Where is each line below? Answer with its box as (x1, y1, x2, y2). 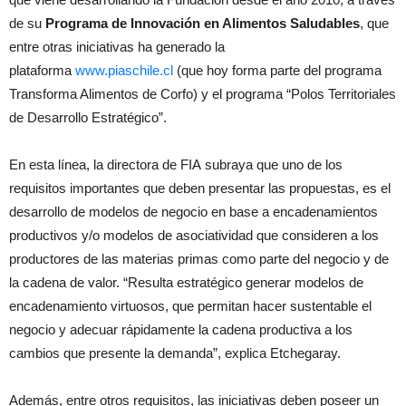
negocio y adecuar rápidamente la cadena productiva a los (9, 322, 353, 337)
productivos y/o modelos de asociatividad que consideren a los (9, 227, 379, 243)
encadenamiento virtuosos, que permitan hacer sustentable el (9, 298, 372, 314)
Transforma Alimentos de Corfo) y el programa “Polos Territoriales (9, 86, 396, 101)
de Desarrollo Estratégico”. (9, 110, 167, 125)
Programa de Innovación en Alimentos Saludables (45, 15, 360, 31)
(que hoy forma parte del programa (173, 63, 382, 78)
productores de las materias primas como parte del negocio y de (9, 251, 389, 266)
